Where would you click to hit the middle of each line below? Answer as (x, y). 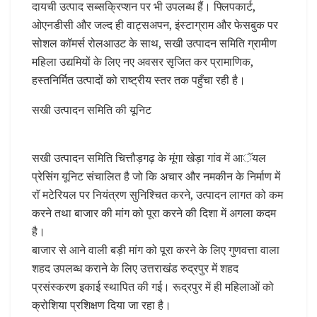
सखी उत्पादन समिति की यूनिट (92, 110)
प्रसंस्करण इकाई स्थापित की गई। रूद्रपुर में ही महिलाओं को (153, 287)
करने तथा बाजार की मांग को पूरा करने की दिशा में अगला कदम (154, 213)
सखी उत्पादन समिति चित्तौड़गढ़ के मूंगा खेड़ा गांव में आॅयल (149, 158)
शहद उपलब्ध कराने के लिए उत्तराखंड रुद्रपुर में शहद (135, 269)
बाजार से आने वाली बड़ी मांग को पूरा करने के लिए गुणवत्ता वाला (156, 250)
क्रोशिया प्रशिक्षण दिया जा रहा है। (102, 305)
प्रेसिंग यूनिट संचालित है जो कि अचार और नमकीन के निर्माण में (156, 177)
